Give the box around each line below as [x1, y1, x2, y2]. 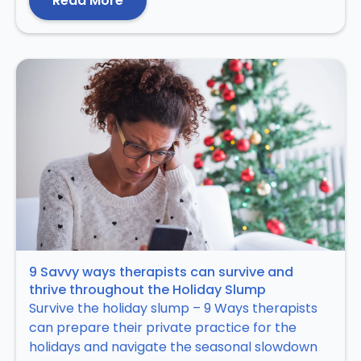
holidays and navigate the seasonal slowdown [29, 337, 317, 356]
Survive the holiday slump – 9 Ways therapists [29, 298, 317, 317]
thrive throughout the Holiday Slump [29, 280, 266, 299]
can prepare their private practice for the [29, 317, 297, 337]
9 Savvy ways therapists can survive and [29, 262, 293, 281]
